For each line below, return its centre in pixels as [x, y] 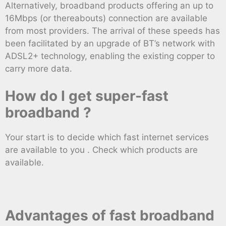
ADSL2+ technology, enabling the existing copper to [110, 56]
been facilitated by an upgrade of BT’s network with [110, 43]
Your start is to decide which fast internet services [107, 137]
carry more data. [39, 68]
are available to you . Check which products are [101, 150]
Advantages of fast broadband [110, 216]
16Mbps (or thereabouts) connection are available [106, 18]
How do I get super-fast [87, 96]
